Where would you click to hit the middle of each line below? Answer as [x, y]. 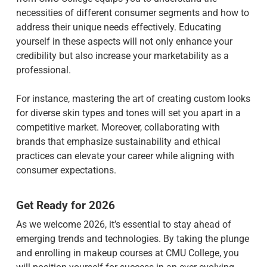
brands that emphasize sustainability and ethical [118, 142]
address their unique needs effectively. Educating [118, 27]
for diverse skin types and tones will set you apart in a [128, 113]
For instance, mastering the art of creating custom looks [133, 99]
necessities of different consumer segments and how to [132, 13]
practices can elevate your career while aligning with [125, 156]
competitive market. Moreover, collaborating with [118, 127]
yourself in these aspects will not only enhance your [124, 41]
